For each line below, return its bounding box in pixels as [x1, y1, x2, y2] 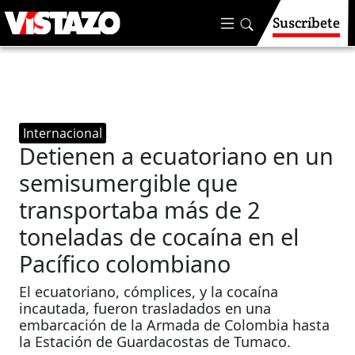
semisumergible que [19, 167, 239, 198]
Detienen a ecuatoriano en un [19, 140, 334, 171]
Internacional [23, 124, 103, 142]
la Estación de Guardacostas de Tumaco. [19, 332, 292, 351]
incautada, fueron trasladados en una [19, 299, 272, 318]
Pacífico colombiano [19, 248, 231, 279]
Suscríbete [273, 13, 340, 32]
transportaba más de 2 [19, 194, 261, 225]
